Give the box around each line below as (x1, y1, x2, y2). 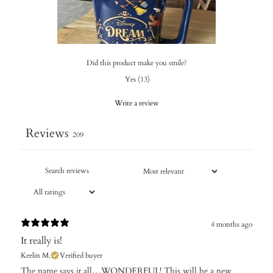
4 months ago (211, 219, 252, 229)
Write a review (114, 98, 159, 108)
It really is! (21, 234, 62, 248)
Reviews (26, 125, 69, 142)
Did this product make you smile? (86, 58, 187, 68)
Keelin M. (21, 250, 51, 261)
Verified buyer (60, 250, 102, 261)
